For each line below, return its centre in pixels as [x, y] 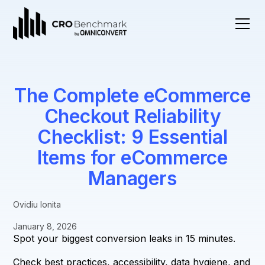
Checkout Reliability [132, 116]
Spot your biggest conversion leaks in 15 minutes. [125, 238]
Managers [132, 178]
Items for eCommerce [132, 158]
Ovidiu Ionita [37, 204]
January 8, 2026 [45, 226]
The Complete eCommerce [132, 96]
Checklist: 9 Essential [132, 137]
